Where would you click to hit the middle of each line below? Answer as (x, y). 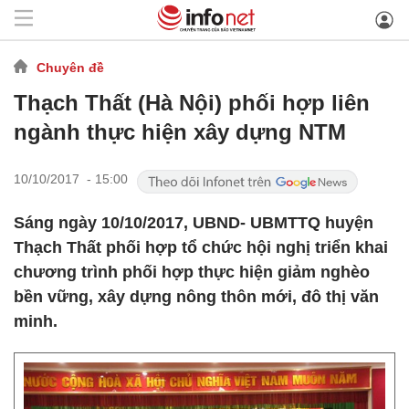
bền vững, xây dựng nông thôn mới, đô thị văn (196, 297)
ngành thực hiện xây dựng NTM (180, 132)
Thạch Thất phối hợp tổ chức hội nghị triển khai (201, 247)
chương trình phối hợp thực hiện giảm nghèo (192, 272)
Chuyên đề (70, 67)
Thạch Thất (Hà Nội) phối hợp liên (192, 103)
